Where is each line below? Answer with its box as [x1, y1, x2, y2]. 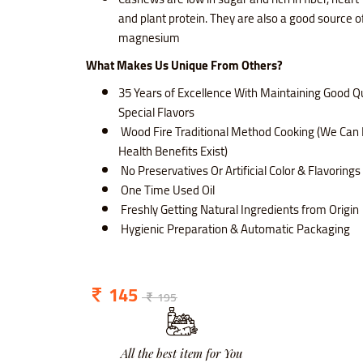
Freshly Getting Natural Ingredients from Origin [117, 198, 359, 222]
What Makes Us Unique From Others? [85, 53, 283, 78]
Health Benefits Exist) [117, 139, 228, 164]
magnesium [117, 26, 180, 50]
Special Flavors [117, 100, 194, 125]
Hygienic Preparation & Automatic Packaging [117, 217, 350, 241]
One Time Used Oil [117, 178, 215, 203]
